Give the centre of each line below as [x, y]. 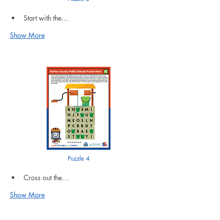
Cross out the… [46, 177]
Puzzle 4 [79, 158]
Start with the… [46, 18]
